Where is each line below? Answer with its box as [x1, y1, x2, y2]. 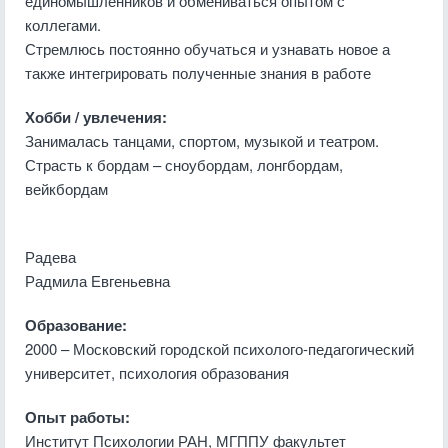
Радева [25, 246, 76, 267]
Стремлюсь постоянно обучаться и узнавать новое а [25, 38, 390, 59]
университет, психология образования [25, 362, 289, 383]
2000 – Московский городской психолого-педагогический [25, 338, 414, 359]
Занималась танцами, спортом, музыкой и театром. [25, 130, 379, 151]
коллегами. [25, 14, 101, 35]
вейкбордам [25, 178, 108, 199]
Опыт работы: [25, 406, 130, 428]
